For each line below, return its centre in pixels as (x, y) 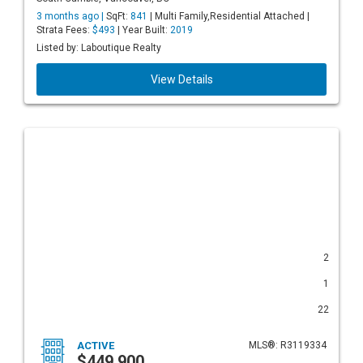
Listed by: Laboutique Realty (99, 48)
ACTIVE (96, 346)
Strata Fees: (64, 30)
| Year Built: (143, 30)
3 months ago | (71, 16)
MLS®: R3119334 (288, 345)
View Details (181, 79)
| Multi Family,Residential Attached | (228, 16)
